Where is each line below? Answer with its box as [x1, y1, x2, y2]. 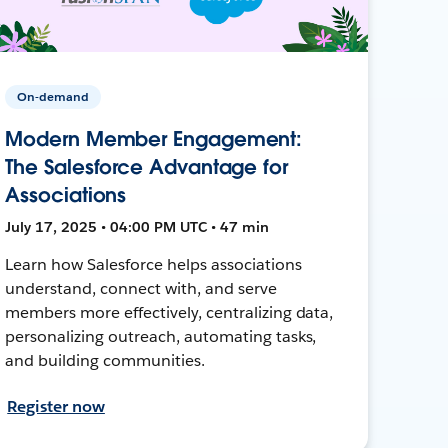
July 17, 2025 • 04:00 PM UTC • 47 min [5, 217, 270, 236]
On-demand [17, 87, 90, 105]
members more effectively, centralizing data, [5, 301, 334, 323]
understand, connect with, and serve [5, 277, 277, 299]
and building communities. [5, 349, 205, 371]
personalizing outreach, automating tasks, [5, 325, 317, 347]
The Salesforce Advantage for [5, 153, 289, 180]
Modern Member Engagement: [5, 125, 303, 152]
